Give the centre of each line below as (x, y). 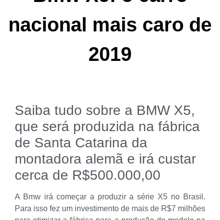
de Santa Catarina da (81, 142)
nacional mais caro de (110, 24)
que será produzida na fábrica (107, 126)
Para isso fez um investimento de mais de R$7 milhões (110, 208)
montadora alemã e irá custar (105, 159)
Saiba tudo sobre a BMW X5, (105, 110)
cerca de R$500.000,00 (88, 175)
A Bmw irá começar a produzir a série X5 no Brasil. (110, 196)
